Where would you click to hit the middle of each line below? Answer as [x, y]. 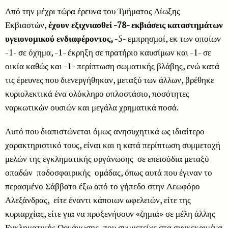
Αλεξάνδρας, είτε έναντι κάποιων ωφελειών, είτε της [98, 200]
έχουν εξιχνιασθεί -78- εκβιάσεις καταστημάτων [136, 25]
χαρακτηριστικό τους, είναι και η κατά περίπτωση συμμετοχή [113, 145]
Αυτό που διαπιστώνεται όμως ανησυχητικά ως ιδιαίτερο [105, 131]
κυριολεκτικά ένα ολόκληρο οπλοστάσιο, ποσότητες [97, 94]
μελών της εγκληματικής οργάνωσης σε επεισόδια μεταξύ [107, 159]
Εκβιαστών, [27, 25]
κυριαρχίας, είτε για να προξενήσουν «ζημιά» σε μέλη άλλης [110, 214]
